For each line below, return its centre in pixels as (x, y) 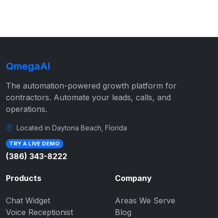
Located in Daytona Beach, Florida (72, 128)
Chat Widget (28, 200)
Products (24, 178)
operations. (27, 109)
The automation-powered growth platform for (91, 86)
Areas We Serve (145, 200)
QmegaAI (28, 66)
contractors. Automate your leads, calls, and (88, 97)
